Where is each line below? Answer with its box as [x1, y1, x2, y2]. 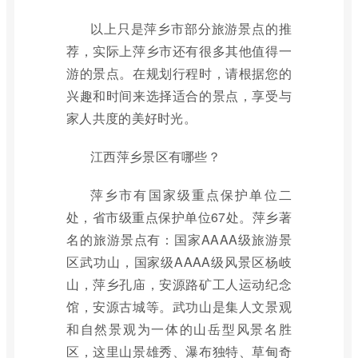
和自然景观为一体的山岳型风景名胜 [66, 320, 292, 338]
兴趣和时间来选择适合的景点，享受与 [66, 86, 292, 105]
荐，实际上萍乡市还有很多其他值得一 [66, 42, 292, 60]
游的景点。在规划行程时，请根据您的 [66, 64, 292, 82]
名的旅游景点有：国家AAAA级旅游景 [66, 230, 292, 249]
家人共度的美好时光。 [66, 109, 197, 127]
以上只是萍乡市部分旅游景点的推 [90, 19, 292, 38]
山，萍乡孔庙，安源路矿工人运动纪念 [66, 275, 292, 293]
